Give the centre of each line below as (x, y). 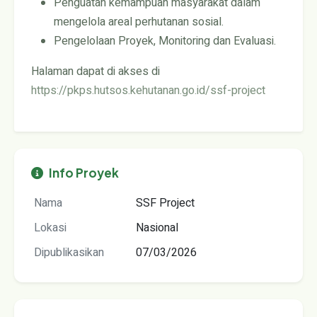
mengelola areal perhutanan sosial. (139, 22)
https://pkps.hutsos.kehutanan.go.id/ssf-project (148, 90)
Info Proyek (84, 172)
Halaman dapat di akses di (96, 71)
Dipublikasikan (69, 252)
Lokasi (50, 227)
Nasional (157, 227)
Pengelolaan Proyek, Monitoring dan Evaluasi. (165, 41)
